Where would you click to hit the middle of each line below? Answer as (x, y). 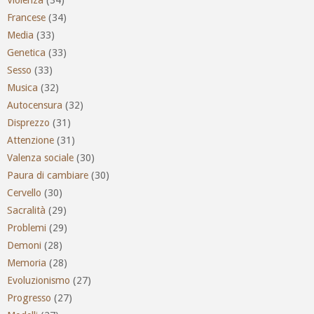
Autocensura (35, 105)
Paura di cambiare (48, 175)
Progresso (29, 298)
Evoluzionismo (39, 280)
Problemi (27, 227)
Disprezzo (28, 122)
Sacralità (26, 210)
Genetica (26, 52)
